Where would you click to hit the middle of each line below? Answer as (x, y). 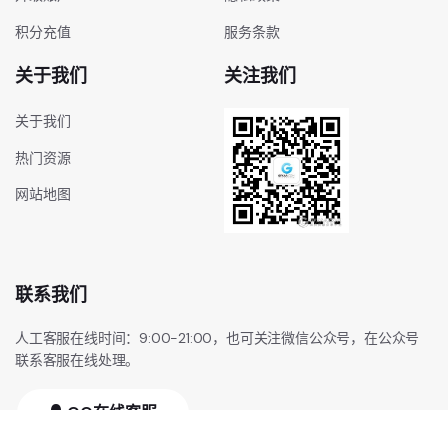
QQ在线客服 (110, 412)
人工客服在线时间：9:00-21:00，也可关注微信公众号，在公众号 (217, 337)
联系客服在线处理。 (77, 359)
